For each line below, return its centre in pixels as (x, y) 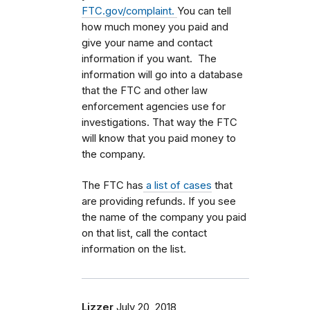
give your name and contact (147, 43)
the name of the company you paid (164, 217)
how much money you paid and (155, 27)
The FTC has (112, 185)
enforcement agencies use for (154, 106)
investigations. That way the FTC (159, 122)
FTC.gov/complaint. (129, 11)
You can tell (204, 11)
